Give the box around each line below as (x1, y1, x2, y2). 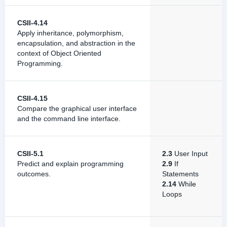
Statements (162, 170, 199, 178)
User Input (172, 149, 208, 158)
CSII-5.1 (17, 149, 44, 158)
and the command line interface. (17, 115, 121, 123)
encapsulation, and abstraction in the (17, 39, 135, 47)
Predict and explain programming (17, 160, 124, 168)
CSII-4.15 (17, 94, 48, 102)
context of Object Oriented (17, 49, 101, 57)
